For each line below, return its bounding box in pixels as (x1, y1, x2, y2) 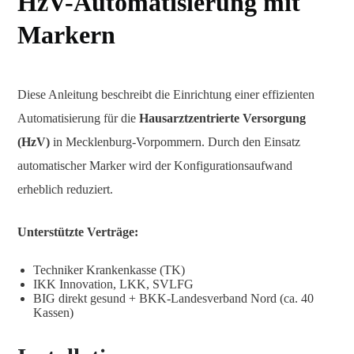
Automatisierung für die (17, 111, 139, 125)
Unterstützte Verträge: (17, 225, 138, 239)
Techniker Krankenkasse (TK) (33, 263, 185, 277)
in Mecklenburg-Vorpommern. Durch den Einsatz (50, 135, 300, 149)
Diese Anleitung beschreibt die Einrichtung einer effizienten (17, 88, 314, 101)
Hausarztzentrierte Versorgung (139, 111, 306, 125)
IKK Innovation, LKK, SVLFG (33, 277, 194, 291)
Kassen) (33, 306, 73, 319)
